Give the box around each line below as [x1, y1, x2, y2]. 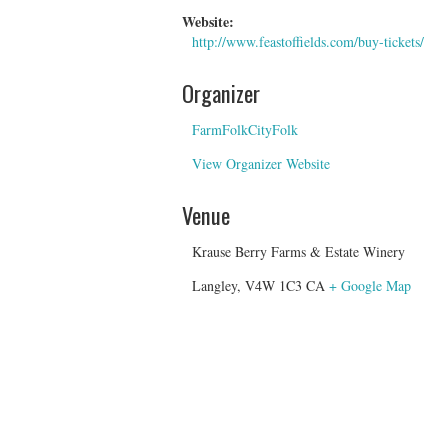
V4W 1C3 [245, 276, 302, 296]
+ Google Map [329, 276, 411, 296]
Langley [192, 276, 237, 296]
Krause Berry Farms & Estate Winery [192, 242, 405, 262]
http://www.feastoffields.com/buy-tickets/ [192, 32, 424, 52]
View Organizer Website [192, 154, 330, 174]
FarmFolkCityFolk [192, 120, 298, 140]
